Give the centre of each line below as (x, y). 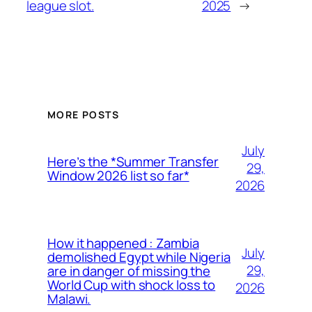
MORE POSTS (83, 114)
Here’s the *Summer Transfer (133, 161)
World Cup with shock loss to (132, 284)
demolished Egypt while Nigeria (139, 257)
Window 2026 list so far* (118, 175)
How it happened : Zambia (123, 243)
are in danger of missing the (129, 271)
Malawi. (69, 298)
